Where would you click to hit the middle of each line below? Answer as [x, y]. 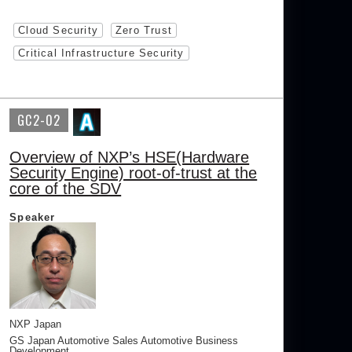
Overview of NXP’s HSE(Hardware [130, 157]
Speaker [33, 217]
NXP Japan [36, 324]
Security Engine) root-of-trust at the [134, 173]
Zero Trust [144, 30]
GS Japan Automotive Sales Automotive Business [124, 341]
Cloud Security [59, 30]
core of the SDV [66, 189]
